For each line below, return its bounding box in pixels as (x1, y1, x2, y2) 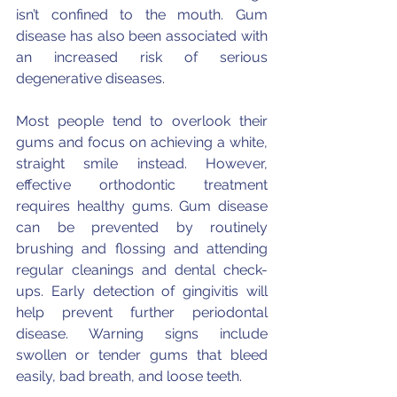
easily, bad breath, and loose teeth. (16, 368, 242, 385)
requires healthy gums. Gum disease (16, 198, 268, 214)
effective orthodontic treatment (16, 176, 268, 193)
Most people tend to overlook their (16, 113, 268, 129)
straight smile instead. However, (16, 155, 268, 172)
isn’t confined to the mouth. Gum (16, 6, 268, 23)
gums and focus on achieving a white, (16, 134, 268, 151)
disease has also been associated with (16, 27, 268, 44)
